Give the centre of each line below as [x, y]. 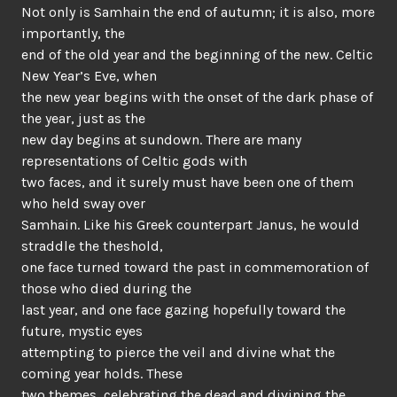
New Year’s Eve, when [89, 76]
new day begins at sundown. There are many [161, 140]
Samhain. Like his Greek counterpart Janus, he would [191, 225]
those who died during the [106, 288]
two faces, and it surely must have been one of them [187, 182]
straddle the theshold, [92, 246]
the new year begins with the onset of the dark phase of [197, 97]
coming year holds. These [102, 374]
